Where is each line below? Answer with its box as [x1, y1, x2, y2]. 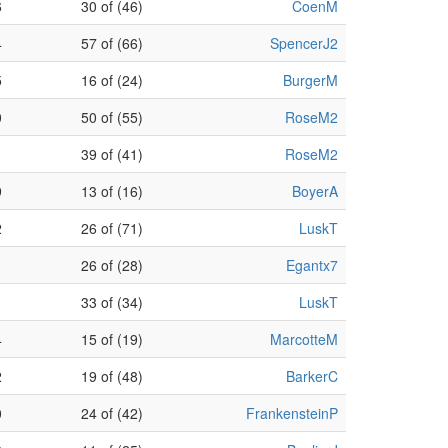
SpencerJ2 [270, 33, 338, 53]
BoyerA [292, 181, 338, 201]
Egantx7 [286, 255, 338, 275]
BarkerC [286, 366, 338, 386]
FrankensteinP [246, 403, 338, 423]
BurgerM [283, 70, 338, 90]
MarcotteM [270, 329, 338, 349]
